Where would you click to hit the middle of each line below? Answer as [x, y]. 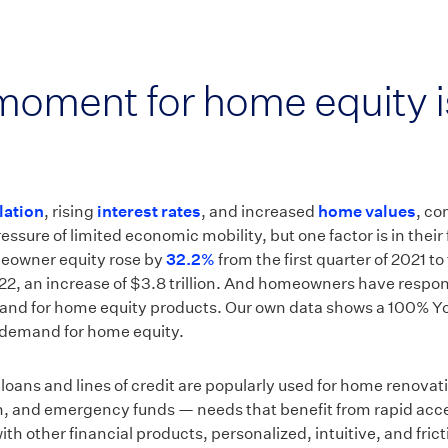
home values [367, 211]
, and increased [259, 211]
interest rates [149, 211]
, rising [70, 211]
